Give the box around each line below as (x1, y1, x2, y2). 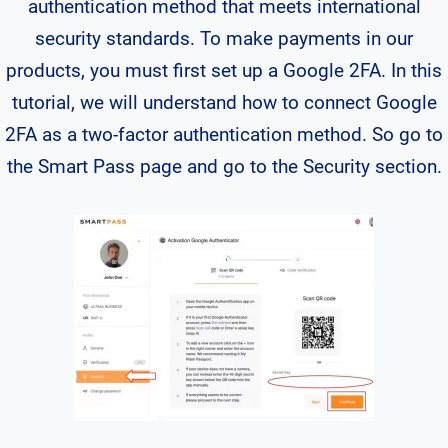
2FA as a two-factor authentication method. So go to (5, 123, 443, 146)
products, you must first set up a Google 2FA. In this (6, 59, 442, 82)
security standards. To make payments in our (35, 27, 413, 50)
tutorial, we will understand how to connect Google (11, 91, 437, 114)
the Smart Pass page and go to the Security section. (6, 155, 442, 178)
